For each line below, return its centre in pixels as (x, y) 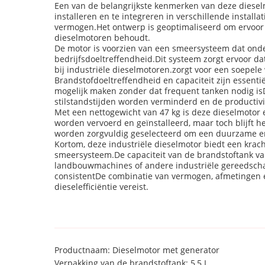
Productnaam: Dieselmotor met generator (137, 250)
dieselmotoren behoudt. (102, 38)
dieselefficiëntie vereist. (101, 187)
